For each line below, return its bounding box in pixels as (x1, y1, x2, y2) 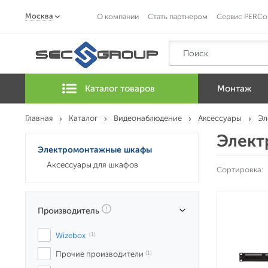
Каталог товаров (85, 83, 155, 94)
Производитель (38, 206, 102, 216)
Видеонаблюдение (114, 114, 182, 123)
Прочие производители (56, 249, 144, 258)
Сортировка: (217, 165, 263, 174)
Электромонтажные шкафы (38, 145, 152, 155)
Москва (25, 11, 53, 20)
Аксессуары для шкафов (47, 160, 138, 170)
